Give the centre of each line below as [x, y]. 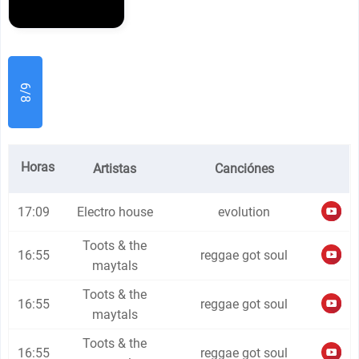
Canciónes [244, 169]
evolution [244, 212]
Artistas [115, 169]
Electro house [115, 212]
